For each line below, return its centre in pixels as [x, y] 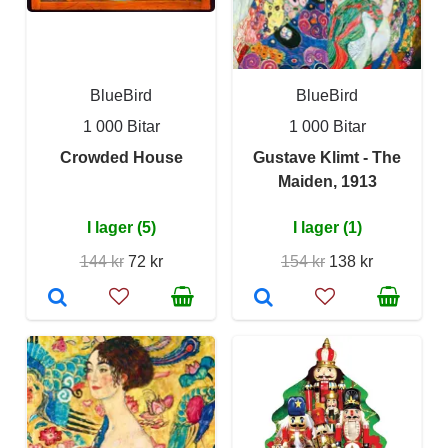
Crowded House [121, 157]
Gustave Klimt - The [327, 157]
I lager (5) [121, 227]
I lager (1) [327, 227]
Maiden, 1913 [327, 181]
